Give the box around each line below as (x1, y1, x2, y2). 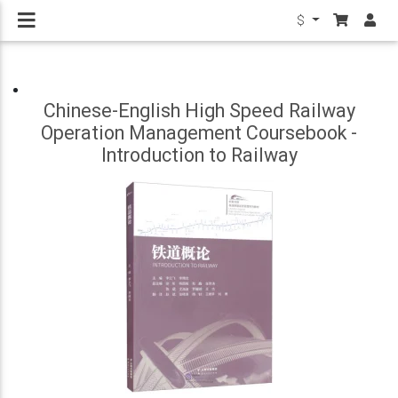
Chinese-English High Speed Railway (43, 99, 355, 123)
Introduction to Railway (100, 143, 298, 167)
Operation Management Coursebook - (41, 121, 357, 145)
